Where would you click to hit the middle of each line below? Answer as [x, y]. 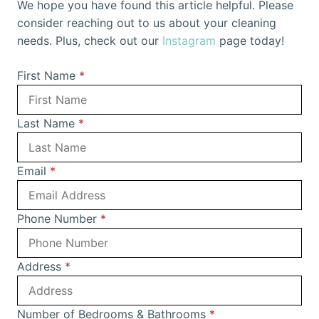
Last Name [48, 124]
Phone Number [59, 219]
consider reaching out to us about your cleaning [147, 23]
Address [41, 267]
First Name [48, 76]
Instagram [189, 41]
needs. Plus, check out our [90, 41]
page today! [250, 41]
